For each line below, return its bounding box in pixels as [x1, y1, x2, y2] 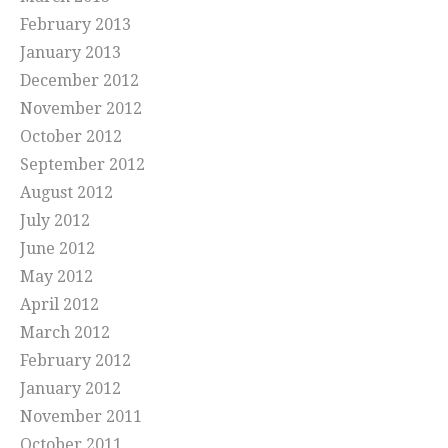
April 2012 [20, 295, 99, 315]
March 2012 [20, 323, 110, 343]
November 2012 [20, 99, 142, 119]
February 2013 [20, 15, 131, 35]
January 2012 [20, 379, 121, 399]
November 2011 [20, 407, 142, 427]
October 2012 [20, 127, 122, 147]
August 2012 [20, 183, 113, 203]
